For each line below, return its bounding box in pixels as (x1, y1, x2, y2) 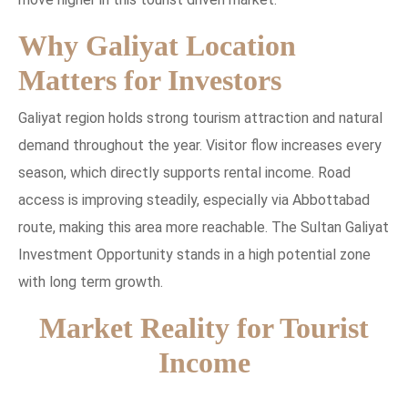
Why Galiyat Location (18, 29, 296, 63)
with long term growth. (18, 273, 163, 291)
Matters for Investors (18, 64, 281, 97)
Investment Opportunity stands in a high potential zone (18, 246, 371, 264)
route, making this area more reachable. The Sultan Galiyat (18, 219, 389, 237)
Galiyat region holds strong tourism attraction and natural (18, 109, 382, 127)
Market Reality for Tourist (39, 311, 369, 345)
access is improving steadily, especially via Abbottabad (18, 191, 370, 209)
